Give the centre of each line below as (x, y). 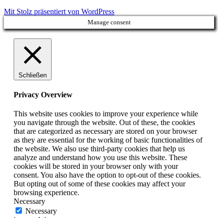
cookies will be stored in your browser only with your (96, 166)
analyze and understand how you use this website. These (100, 158)
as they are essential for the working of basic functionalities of (108, 140)
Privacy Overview (43, 95)
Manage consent (109, 22)
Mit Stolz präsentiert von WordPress (59, 11)
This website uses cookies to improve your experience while (106, 114)
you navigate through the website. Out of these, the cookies (104, 123)
